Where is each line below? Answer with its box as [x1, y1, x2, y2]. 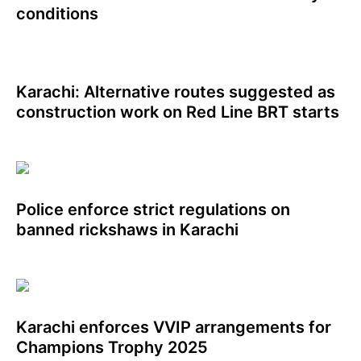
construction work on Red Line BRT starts [16, 102, 339, 122]
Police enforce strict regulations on [16, 200, 290, 220]
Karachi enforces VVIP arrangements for [16, 317, 331, 338]
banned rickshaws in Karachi [16, 220, 239, 240]
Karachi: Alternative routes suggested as [16, 82, 335, 102]
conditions [16, 4, 98, 24]
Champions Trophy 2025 [16, 338, 208, 358]
